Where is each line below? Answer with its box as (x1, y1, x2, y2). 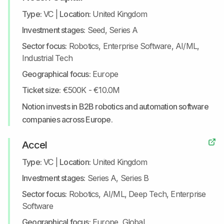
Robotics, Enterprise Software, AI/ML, (68, 41, 199, 51)
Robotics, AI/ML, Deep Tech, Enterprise (68, 189, 206, 199)
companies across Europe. (22, 114, 112, 124)
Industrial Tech (22, 53, 72, 63)
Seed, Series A (87, 25, 138, 35)
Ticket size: (22, 85, 61, 95)
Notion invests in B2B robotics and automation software (22, 101, 208, 111)
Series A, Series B (87, 173, 149, 183)
